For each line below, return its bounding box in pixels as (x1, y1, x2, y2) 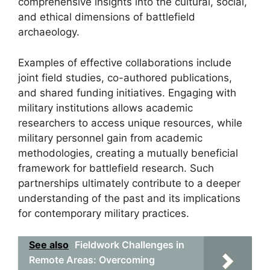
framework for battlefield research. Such (18, 162, 214, 174)
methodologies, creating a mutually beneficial (18, 146, 238, 159)
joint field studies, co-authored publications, (18, 71, 232, 84)
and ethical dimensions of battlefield (18, 11, 195, 23)
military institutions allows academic (18, 101, 193, 114)
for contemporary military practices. (18, 207, 189, 219)
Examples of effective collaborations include (18, 56, 231, 69)
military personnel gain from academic (18, 131, 202, 144)
